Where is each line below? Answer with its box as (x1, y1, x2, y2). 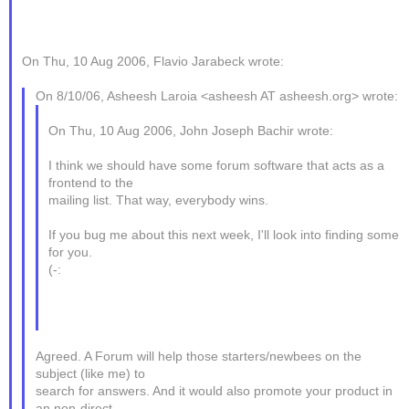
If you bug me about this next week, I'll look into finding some (47, 227, 399, 242)
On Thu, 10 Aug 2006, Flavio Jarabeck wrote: (22, 54, 285, 68)
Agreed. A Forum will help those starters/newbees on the (35, 349, 362, 363)
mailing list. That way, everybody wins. (47, 193, 268, 207)
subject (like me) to (35, 366, 145, 381)
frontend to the (47, 175, 133, 190)
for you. (47, 245, 92, 259)
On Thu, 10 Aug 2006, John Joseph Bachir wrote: (47, 123, 333, 138)
